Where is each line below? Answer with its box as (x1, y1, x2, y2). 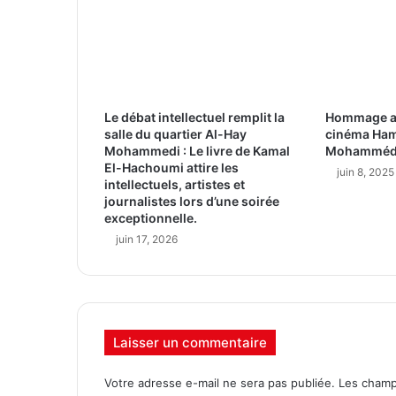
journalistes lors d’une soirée (104, 194, 279, 209)
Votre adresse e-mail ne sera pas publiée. (104, 376, 335, 391)
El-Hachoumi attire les (104, 160, 239, 176)
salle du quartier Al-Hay (104, 126, 247, 142)
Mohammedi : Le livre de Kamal (104, 143, 290, 159)
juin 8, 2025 (336, 165, 394, 179)
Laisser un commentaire (113, 334, 267, 352)
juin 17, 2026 (116, 232, 178, 247)
